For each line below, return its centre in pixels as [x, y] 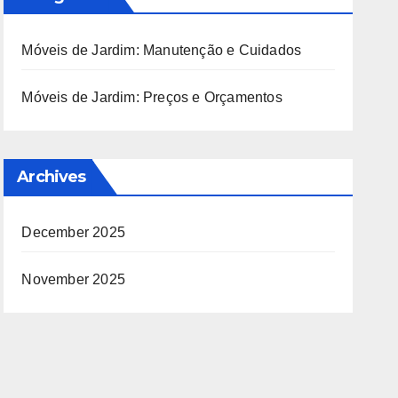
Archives [52, 177]
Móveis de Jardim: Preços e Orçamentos [152, 97]
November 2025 [73, 279]
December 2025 [73, 232]
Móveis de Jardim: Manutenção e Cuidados [162, 50]
